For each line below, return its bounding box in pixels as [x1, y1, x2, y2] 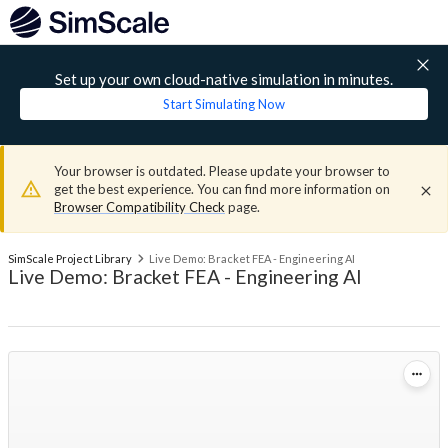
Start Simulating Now [163, 96, 285, 112]
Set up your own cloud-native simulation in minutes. [55, 70, 393, 88]
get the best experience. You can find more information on [54, 181, 390, 197]
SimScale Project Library [8, 252, 132, 265]
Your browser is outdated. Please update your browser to [54, 163, 390, 179]
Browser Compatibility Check [54, 199, 225, 215]
